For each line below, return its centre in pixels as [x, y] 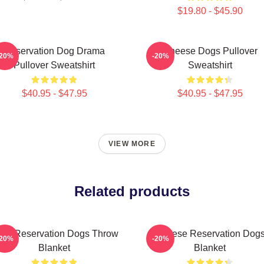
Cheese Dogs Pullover [210, 51]
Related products [132, 191]
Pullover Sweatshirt [54, 65]
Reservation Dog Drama [54, 51]
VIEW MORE [132, 144]
